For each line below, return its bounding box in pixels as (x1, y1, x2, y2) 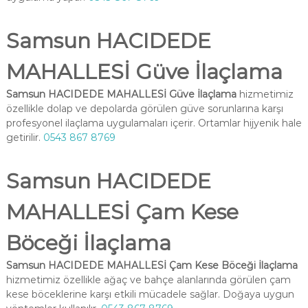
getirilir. (5, 131, 43, 144)
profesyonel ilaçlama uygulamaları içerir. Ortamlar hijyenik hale (5, 117, 302, 129)
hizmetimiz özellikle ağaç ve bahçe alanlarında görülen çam (5, 274, 291, 286)
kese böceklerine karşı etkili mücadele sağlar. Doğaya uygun (5, 288, 294, 300)
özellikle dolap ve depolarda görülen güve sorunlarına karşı (5, 102, 283, 115)
